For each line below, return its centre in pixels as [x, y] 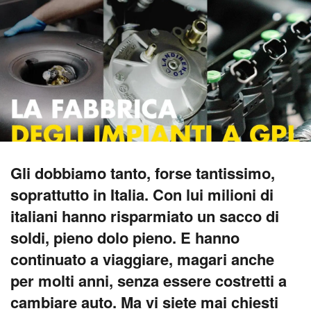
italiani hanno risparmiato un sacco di [145, 216]
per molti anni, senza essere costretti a [149, 281]
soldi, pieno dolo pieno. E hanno [125, 238]
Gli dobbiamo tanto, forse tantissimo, [143, 173]
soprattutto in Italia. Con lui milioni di [142, 195]
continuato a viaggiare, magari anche [142, 259]
